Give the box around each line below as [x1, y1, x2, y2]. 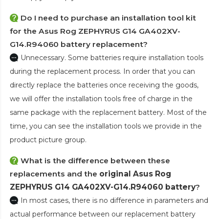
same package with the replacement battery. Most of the [10, 108, 207, 117]
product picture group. [10, 135, 87, 145]
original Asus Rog [99, 169, 171, 179]
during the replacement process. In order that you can [10, 67, 195, 76]
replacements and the [10, 169, 99, 179]
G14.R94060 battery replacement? [10, 40, 148, 49]
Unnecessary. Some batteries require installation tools [21, 53, 203, 63]
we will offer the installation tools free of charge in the [10, 94, 193, 104]
